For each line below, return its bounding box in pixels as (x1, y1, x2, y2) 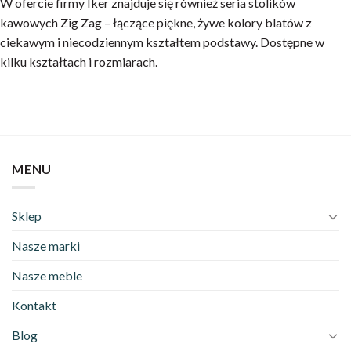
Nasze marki (12, 238, 80, 254)
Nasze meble (12, 268, 82, 284)
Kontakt (12, 298, 56, 313)
